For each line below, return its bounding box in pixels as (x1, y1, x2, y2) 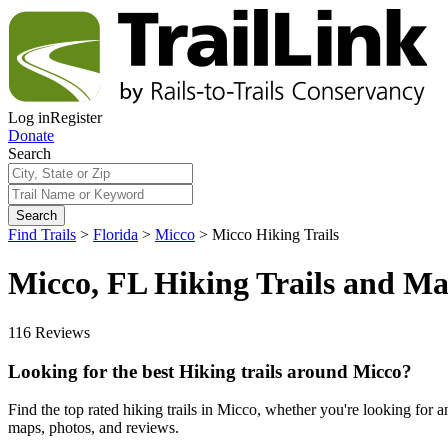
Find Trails (8, 226, 76, 243)
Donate (8, 127, 54, 144)
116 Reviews (8, 323, 90, 341)
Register (50, 109, 102, 126)
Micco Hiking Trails (212, 226, 339, 243)
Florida (93, 226, 138, 243)
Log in (8, 109, 50, 126)
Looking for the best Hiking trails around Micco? (8, 360, 412, 382)
